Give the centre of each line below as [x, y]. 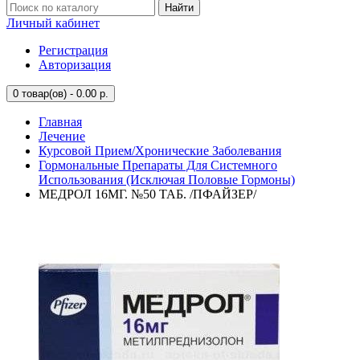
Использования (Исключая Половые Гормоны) [167, 180]
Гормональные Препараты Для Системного [158, 165]
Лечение [62, 136]
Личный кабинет [53, 23]
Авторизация [75, 65]
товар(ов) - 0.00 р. [63, 94]
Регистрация [73, 50]
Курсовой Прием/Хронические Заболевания [160, 151]
